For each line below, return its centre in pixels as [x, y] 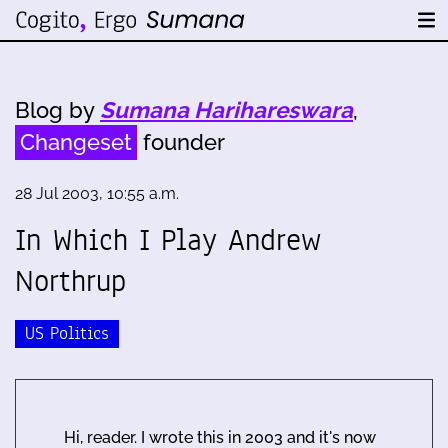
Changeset [76, 142]
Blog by [57, 110]
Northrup [70, 281]
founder [181, 142]
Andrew [274, 240]
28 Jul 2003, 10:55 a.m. [97, 193]
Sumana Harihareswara [226, 110]
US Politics [67, 333]
